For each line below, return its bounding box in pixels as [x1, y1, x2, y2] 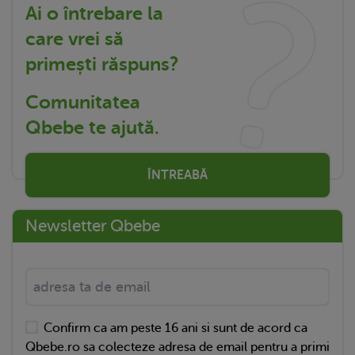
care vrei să [25, 28, 124, 51]
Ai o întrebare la [25, 2, 163, 25]
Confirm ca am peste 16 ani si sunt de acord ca [44, 321, 308, 336]
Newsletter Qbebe [25, 216, 160, 236]
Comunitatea [25, 91, 140, 114]
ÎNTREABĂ [147, 168, 208, 183]
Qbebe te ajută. [25, 116, 159, 139]
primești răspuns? [25, 53, 178, 76]
